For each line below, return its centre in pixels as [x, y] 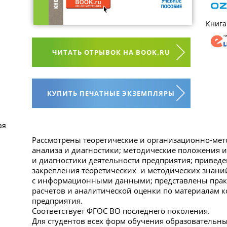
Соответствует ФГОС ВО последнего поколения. [121, 211]
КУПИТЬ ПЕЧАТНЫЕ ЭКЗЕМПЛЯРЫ [111, 93]
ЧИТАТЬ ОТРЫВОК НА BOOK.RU [111, 52]
